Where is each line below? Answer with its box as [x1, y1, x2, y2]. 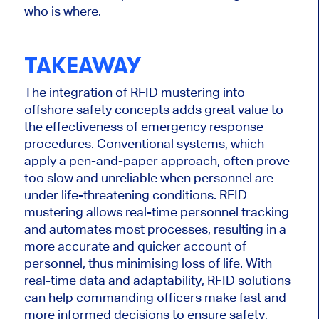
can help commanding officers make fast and [23, 289, 286, 305]
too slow [23, 169, 73, 185]
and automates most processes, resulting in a [23, 221, 286, 236]
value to [234, 101, 283, 117]
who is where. [23, 4, 101, 19]
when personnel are [157, 169, 273, 185]
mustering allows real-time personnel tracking [23, 204, 289, 219]
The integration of [23, 84, 127, 100]
